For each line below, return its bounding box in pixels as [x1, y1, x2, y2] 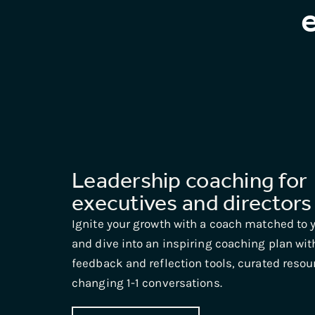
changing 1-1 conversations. [72, 276, 222, 290]
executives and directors [72, 189, 312, 216]
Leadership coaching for [72, 167, 308, 193]
